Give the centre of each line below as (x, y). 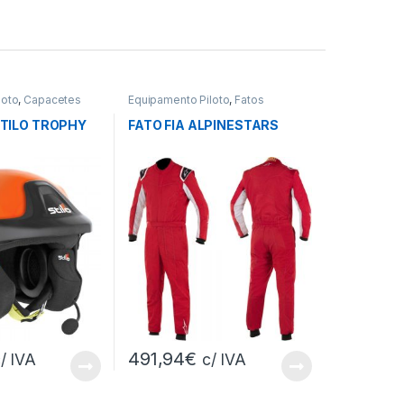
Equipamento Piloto (179, 100)
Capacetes (52, 100)
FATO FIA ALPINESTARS (203, 124)
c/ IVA (224, 360)
